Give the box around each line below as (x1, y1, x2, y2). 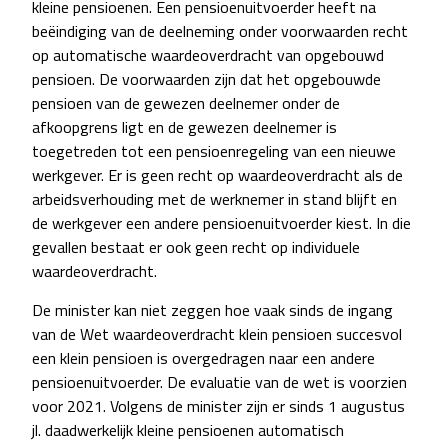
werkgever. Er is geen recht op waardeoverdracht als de (32, 163, 403, 188)
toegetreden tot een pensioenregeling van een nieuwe (32, 139, 396, 164)
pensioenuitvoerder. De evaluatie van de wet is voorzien (32, 370, 407, 395)
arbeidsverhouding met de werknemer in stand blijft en (32, 187, 397, 212)
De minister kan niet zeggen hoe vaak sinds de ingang (32, 298, 393, 323)
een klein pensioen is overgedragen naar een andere (32, 346, 375, 371)
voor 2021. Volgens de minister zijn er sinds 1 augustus (32, 394, 405, 419)
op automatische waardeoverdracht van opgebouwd (32, 43, 384, 68)
